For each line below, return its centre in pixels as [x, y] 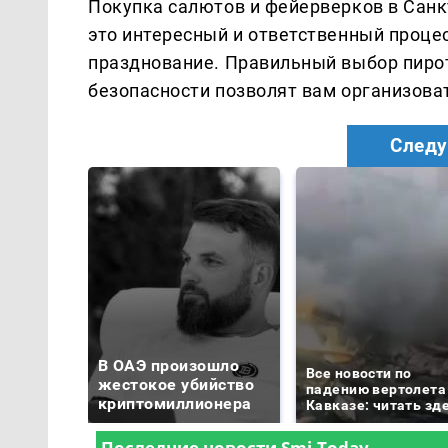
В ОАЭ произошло [169, 365]
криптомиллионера [175, 403]
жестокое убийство [176, 384]
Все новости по [359, 372]
